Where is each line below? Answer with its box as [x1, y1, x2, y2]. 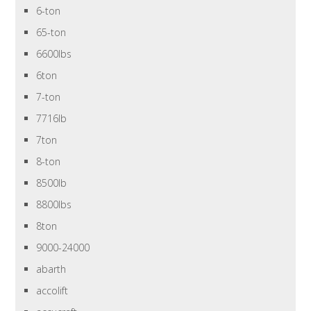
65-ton [36, 26, 67, 40]
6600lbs [36, 47, 72, 61]
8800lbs [36, 198, 72, 212]
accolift [36, 284, 69, 298]
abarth [36, 262, 67, 276]
